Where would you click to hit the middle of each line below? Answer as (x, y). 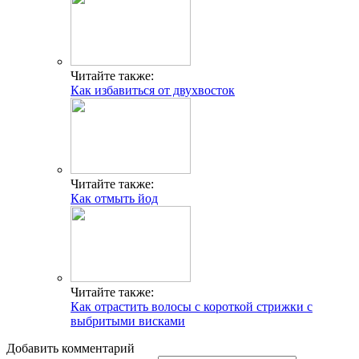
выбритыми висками (128, 321)
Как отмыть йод (114, 198)
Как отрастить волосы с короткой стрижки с (192, 306)
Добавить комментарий (71, 348)
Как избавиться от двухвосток (153, 90)
